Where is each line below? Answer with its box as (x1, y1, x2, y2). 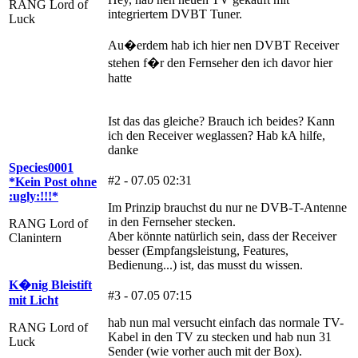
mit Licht (9, 292, 58, 307)
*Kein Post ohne (9, 174, 97, 189)
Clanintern (9, 230, 62, 245)
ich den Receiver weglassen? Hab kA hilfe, (108, 128, 325, 142)
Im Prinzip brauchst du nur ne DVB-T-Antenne (108, 200, 347, 214)
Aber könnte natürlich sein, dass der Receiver (108, 229, 336, 243)
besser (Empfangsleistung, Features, (108, 243, 288, 257)
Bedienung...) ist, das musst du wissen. (108, 257, 303, 272)
